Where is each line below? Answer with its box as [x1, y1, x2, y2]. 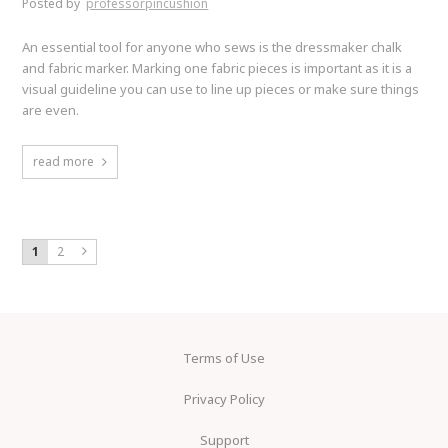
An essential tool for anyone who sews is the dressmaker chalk [22, 37, 403, 56]
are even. [22, 100, 80, 119]
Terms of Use [183, 348, 265, 367]
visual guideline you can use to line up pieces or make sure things [22, 79, 420, 98]
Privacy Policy [183, 389, 265, 408]
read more [33, 152, 95, 170]
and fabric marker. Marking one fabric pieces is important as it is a [22, 58, 413, 77]
